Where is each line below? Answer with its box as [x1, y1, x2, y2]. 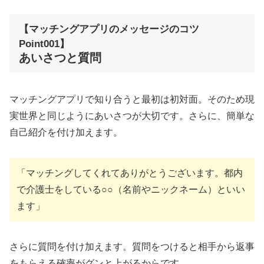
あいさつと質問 [19, 51, 101, 64]
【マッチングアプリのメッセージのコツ [19, 23, 199, 35]
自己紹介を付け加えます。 [9, 127, 123, 137]
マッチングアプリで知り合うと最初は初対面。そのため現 [9, 94, 255, 104]
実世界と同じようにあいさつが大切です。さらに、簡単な [9, 110, 255, 121]
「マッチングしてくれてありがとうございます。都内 [16, 167, 243, 178]
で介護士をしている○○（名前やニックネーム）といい [16, 184, 245, 194]
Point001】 [19, 38, 70, 49]
